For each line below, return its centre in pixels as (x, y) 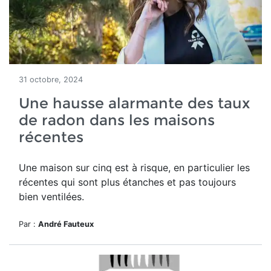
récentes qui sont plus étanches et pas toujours (127, 182)
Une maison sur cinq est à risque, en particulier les (134, 168)
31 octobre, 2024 (51, 80)
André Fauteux (66, 224)
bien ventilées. (51, 197)
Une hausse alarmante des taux (134, 103)
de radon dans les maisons (117, 120)
